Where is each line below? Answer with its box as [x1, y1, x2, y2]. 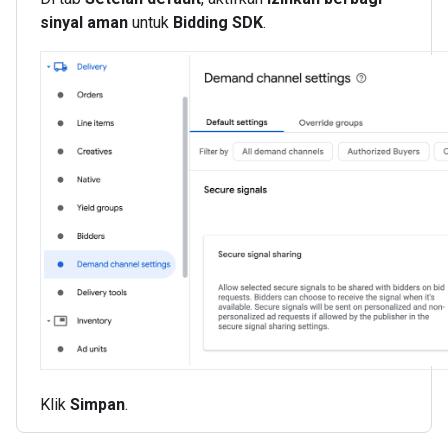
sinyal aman [40, 13, 128, 33]
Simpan [70, 395, 125, 415]
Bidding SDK [173, 13, 263, 33]
